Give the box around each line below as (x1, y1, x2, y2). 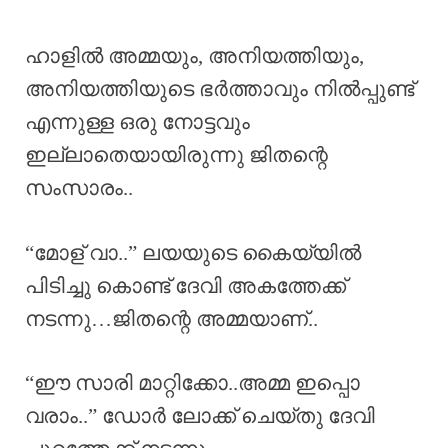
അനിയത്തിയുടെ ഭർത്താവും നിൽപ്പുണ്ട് (25, 77, 414, 102)
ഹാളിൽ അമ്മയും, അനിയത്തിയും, (25, 44, 364, 69)
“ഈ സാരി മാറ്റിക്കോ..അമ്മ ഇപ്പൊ (25, 371, 360, 396)
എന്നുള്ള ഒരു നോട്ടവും (25, 110, 250, 135)
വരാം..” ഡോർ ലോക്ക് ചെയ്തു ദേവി (25, 404, 375, 429)
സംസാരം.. (25, 176, 133, 201)
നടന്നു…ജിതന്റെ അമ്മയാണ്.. (25, 306, 318, 331)
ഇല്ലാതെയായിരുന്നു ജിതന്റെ (25, 143, 328, 168)
